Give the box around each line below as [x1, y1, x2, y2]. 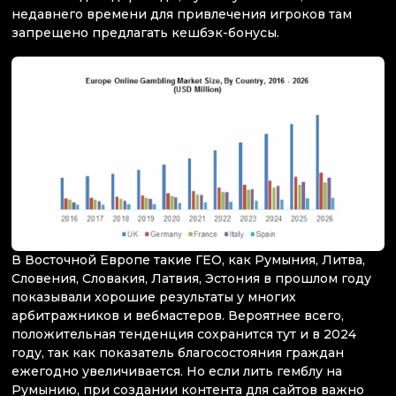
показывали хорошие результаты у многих [11, 289, 296, 306]
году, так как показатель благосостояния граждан [11, 345, 344, 362]
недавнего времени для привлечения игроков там [11, 6, 352, 23]
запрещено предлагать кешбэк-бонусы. [11, 25, 279, 42]
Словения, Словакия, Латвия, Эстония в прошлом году [11, 270, 371, 287]
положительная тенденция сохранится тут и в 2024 [11, 326, 356, 343]
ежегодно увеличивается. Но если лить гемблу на [11, 363, 342, 380]
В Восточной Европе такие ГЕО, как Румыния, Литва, [11, 252, 365, 269]
